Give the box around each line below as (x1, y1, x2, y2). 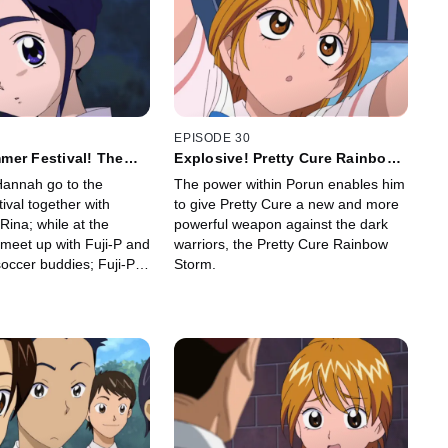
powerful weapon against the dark (174, 216, 389, 233)
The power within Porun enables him (174, 176, 406, 193)
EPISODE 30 (174, 131, 251, 146)
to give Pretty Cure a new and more (174, 196, 400, 213)
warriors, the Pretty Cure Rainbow (174, 236, 389, 253)
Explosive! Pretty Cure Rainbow (174, 150, 398, 167)
